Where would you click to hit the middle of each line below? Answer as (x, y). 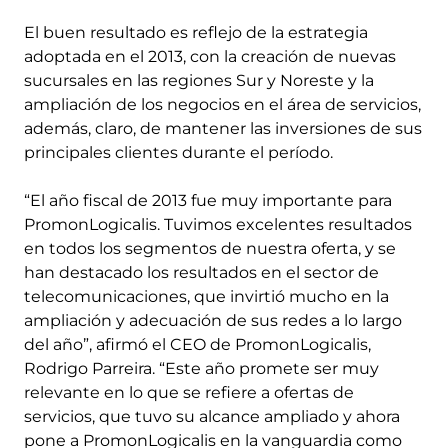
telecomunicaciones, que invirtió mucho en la (206, 296)
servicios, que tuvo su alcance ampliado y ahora (212, 416)
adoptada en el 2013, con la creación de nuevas (210, 56)
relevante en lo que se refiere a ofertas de (189, 392)
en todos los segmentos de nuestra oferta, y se (210, 248)
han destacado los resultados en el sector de (201, 272)
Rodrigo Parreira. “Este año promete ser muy (201, 368)
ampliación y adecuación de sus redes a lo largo (213, 320)
